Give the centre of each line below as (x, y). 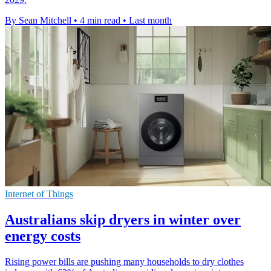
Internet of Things (39, 194)
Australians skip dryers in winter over (123, 219)
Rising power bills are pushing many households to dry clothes (124, 261)
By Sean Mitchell (38, 21)
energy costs (43, 236)
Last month (150, 21)
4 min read (100, 21)
